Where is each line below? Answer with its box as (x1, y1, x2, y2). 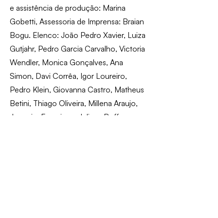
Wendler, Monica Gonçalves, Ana (10, 57, 123, 68)
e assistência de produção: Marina (10, 3, 126, 13)
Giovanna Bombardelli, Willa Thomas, (10, 126, 136, 136)
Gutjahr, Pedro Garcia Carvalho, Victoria (10, 44, 145, 54)
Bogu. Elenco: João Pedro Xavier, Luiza (10, 30, 145, 40)
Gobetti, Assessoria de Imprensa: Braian (10, 17, 144, 27)
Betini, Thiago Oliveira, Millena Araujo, (10, 98, 138, 109)
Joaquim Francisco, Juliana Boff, (10, 112, 120, 122)
